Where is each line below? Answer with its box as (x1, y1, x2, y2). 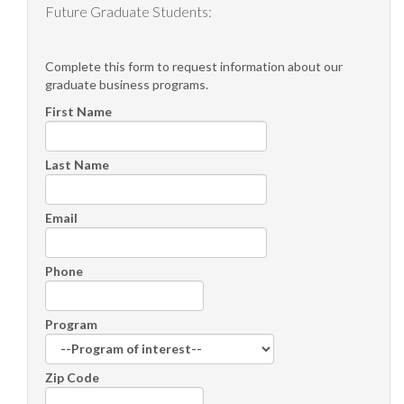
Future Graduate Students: (45, 2, 212, 20)
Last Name (45, 156, 109, 172)
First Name (45, 103, 112, 119)
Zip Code (45, 369, 99, 385)
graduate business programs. (45, 76, 208, 92)
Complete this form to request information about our (45, 58, 343, 74)
